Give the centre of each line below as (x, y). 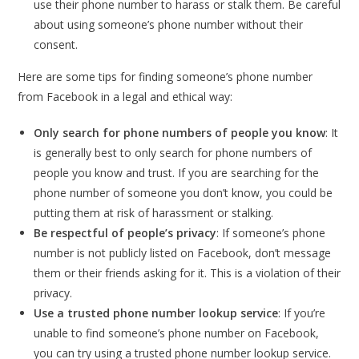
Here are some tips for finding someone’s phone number (165, 77)
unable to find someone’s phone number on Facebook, (177, 333)
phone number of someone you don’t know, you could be (184, 193)
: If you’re (302, 313)
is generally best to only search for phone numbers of (173, 153)
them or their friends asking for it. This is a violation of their (188, 273)
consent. (56, 45)
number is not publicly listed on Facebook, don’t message (183, 253)
